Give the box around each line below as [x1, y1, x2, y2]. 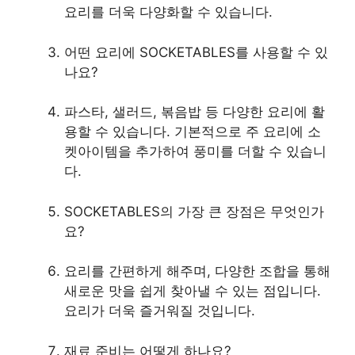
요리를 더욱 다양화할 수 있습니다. [64, 4, 273, 21]
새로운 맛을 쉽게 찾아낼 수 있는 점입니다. [64, 283, 321, 300]
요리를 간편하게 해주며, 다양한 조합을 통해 [64, 263, 330, 280]
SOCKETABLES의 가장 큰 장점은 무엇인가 [64, 203, 324, 219]
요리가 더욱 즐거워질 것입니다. [64, 303, 255, 319]
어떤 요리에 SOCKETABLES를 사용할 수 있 [64, 44, 328, 60]
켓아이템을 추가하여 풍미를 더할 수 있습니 [64, 143, 326, 160]
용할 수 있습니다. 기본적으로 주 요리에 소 [64, 124, 321, 140]
